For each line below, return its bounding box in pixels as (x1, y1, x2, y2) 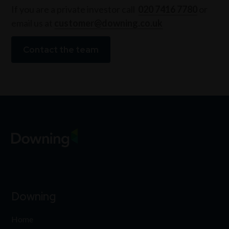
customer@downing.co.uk (54, 17, 163, 29)
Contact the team (23, 44, 99, 56)
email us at (11, 17, 55, 29)
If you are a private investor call (11, 4, 139, 15)
